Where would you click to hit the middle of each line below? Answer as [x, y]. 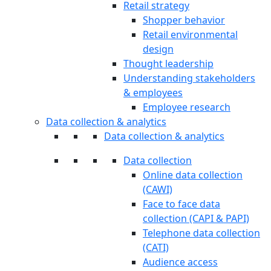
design [158, 49]
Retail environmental [190, 34]
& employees [153, 93]
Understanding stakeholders [189, 78]
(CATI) [156, 247]
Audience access [180, 262]
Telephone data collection [201, 233]
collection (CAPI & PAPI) [196, 218]
